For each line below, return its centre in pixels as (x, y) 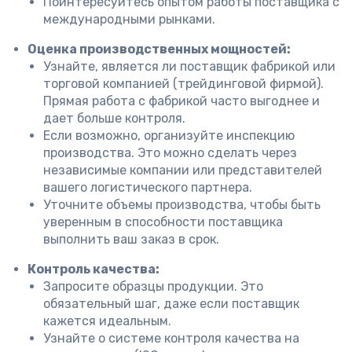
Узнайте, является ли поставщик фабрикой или (189, 66)
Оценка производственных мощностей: (159, 49)
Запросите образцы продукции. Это (153, 286)
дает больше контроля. (114, 118)
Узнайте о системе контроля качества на (171, 338)
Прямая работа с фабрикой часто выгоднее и (181, 101)
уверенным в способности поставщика (163, 222)
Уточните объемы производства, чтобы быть (182, 205)
